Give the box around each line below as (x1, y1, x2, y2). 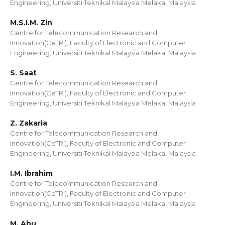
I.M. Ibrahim (10, 169, 53, 178)
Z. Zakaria (10, 119, 47, 128)
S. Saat (10, 68, 37, 77)
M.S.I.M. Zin (10, 18, 52, 27)
